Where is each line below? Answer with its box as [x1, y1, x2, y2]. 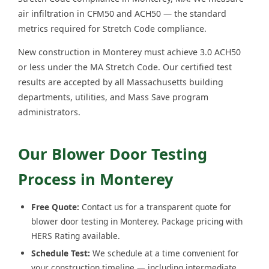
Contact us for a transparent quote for [79, 201, 231, 213]
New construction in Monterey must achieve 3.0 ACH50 [18, 46, 241, 58]
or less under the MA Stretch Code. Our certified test [18, 61, 232, 73]
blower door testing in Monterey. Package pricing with [31, 215, 243, 227]
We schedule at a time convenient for [90, 247, 239, 259]
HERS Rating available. [31, 229, 120, 241]
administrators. [18, 106, 80, 118]
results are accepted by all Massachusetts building [18, 76, 223, 88]
